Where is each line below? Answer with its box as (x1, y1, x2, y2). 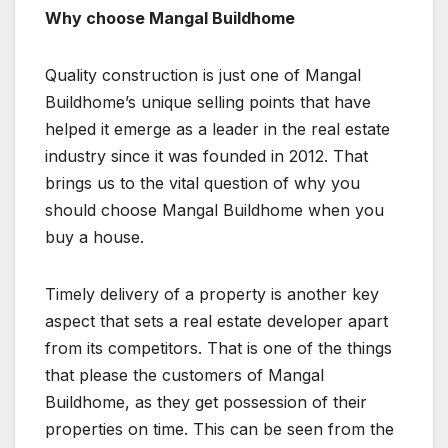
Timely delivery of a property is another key (45, 283, 379, 304)
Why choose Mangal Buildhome (45, 7, 295, 28)
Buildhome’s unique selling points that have (45, 91, 371, 112)
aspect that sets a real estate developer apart (45, 310, 388, 331)
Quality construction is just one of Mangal (45, 64, 361, 85)
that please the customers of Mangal (45, 364, 324, 385)
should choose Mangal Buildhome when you (45, 199, 384, 220)
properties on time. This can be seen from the (45, 418, 394, 439)
